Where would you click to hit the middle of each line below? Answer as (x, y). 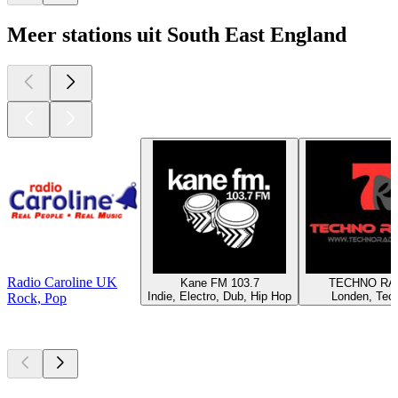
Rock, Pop (37, 298)
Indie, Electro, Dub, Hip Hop (219, 296)
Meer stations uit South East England (177, 34)
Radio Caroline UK (62, 282)
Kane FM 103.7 (219, 283)
